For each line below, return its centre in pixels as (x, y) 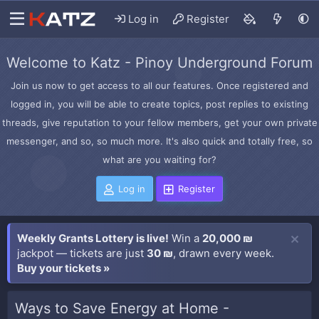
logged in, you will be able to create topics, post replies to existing (159, 104)
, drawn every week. (224, 253)
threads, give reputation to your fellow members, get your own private (159, 122)
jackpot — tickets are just (82, 253)
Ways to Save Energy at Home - (122, 308)
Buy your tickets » (63, 268)
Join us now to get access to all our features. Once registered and (159, 85)
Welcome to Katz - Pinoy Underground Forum (159, 63)
